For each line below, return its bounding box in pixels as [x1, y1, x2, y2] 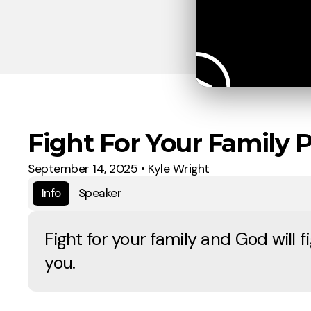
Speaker [78, 185, 122, 201]
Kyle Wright [148, 160, 210, 176]
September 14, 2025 [28, 160, 138, 176]
